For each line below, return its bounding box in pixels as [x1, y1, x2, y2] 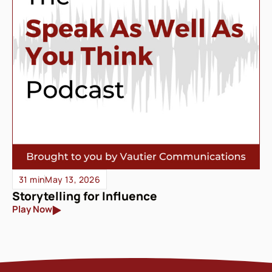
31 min [19, 173, 45, 185]
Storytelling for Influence [12, 188, 157, 204]
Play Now [12, 203, 52, 216]
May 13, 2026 [45, 173, 101, 185]
